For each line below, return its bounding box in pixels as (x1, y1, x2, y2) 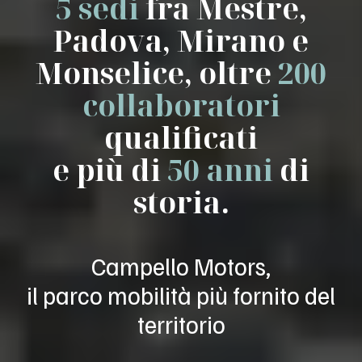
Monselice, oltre (36, 53, 278, 93)
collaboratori (82, 85, 280, 125)
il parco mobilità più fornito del (27, 279, 335, 310)
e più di (53, 149, 167, 190)
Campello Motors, (91, 250, 271, 281)
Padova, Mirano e (53, 20, 309, 61)
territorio (137, 308, 225, 339)
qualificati (104, 117, 258, 158)
